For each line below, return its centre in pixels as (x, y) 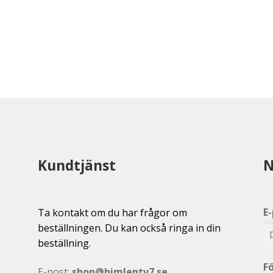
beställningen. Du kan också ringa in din (129, 228)
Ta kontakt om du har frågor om (113, 212)
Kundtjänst (77, 166)
